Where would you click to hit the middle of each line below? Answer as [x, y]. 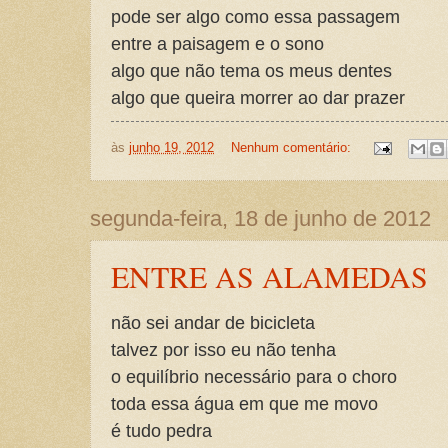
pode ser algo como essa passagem [255, 17]
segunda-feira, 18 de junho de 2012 [260, 218]
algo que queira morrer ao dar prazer [258, 98]
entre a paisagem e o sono [217, 44]
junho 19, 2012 [171, 147]
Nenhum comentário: [292, 147]
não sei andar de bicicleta [213, 322]
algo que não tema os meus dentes [251, 71]
